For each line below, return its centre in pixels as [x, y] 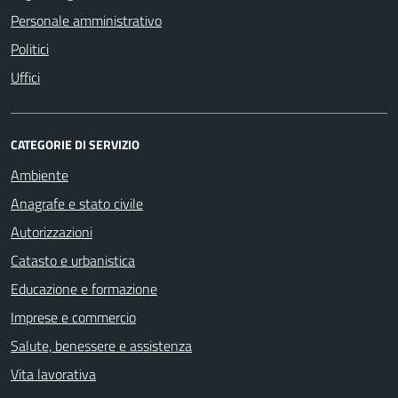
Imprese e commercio [73, 317]
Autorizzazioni [52, 231]
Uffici [25, 77]
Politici [30, 48]
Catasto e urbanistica [73, 260]
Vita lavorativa [53, 374]
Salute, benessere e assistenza [101, 345]
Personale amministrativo [86, 20]
